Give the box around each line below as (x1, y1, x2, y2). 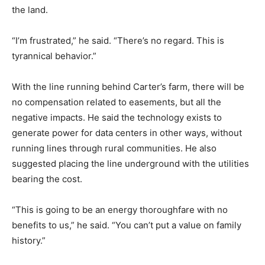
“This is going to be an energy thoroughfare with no (12, 203, 228, 215)
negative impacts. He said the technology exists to (12, 111, 222, 123)
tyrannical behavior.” (12, 50, 96, 62)
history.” (12, 234, 46, 246)
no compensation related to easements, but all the (12, 96, 221, 108)
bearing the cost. (12, 173, 82, 185)
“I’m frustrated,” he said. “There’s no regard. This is (12, 34, 224, 46)
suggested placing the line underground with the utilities (12, 157, 249, 169)
